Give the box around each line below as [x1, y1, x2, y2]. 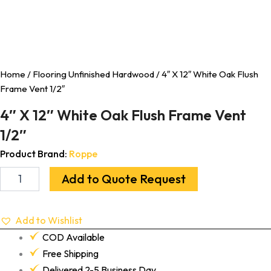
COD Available [42, 230, 105, 243]
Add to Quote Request [61, 171, 186, 186]
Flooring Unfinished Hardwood [33, 68, 154, 80]
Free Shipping [42, 247, 99, 260]
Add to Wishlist [15, 214, 82, 226]
